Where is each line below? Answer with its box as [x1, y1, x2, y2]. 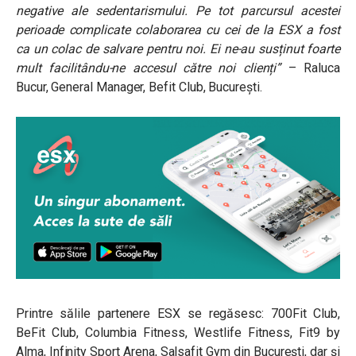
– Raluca [281, 60, 340, 75]
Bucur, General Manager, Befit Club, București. [16, 79, 262, 95]
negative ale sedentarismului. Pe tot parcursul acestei [16, 2, 340, 18]
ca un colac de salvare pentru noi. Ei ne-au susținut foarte [16, 41, 340, 56]
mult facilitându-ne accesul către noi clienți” [16, 60, 281, 75]
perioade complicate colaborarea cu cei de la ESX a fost [16, 21, 340, 37]
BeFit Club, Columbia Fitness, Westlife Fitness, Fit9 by [16, 324, 340, 340]
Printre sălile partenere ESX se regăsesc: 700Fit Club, [16, 305, 340, 321]
